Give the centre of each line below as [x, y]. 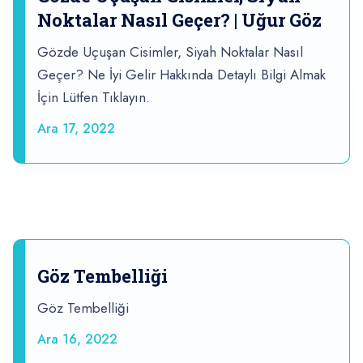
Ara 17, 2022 [76, 129]
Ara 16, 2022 [77, 340]
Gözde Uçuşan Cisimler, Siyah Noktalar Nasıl [170, 52]
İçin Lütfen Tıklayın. [94, 98]
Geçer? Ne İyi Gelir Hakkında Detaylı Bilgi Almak [181, 75]
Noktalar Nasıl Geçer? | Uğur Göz [179, 20]
